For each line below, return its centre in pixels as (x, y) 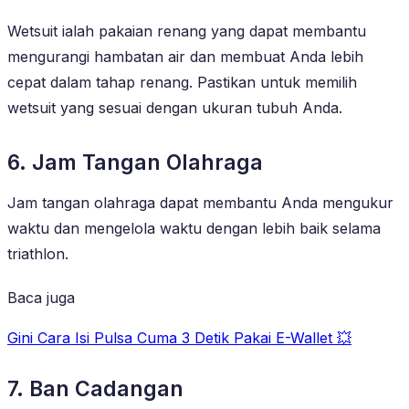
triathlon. (38, 253)
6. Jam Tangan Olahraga (135, 162)
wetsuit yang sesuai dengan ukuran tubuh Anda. (175, 107)
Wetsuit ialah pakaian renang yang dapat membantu (187, 31)
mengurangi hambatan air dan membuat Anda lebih (185, 56)
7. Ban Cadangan (95, 388)
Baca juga (41, 297)
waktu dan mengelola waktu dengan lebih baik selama (194, 228)
